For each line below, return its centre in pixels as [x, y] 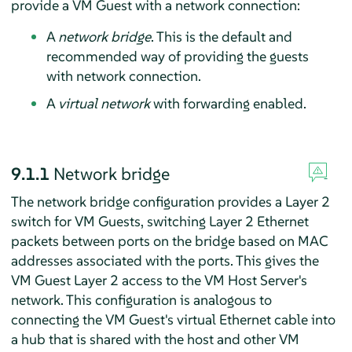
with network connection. [123, 75]
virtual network [104, 103]
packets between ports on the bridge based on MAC [169, 240]
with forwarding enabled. [228, 103]
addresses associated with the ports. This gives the [165, 260]
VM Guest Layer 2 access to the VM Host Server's [159, 280]
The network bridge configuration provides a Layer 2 [170, 201]
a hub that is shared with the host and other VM [155, 339]
